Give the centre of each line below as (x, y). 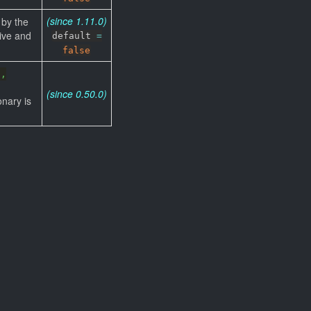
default (75, 36)
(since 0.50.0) (77, 94)
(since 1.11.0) (77, 21)
